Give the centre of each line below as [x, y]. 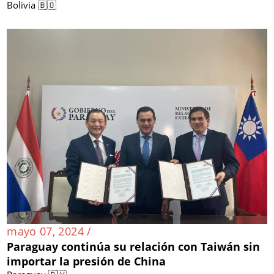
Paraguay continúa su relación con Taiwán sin [134, 247]
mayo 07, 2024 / [49, 231]
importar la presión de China [87, 261]
